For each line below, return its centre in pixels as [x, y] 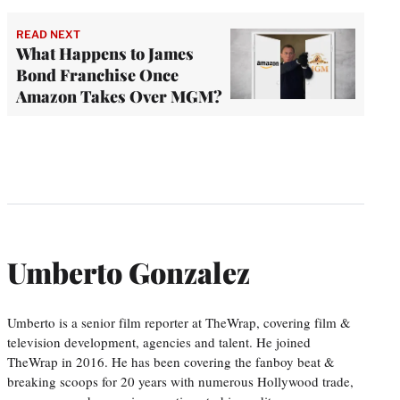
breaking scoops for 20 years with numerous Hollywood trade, [180, 381]
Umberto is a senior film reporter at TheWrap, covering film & [179, 322]
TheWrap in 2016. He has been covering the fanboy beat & [171, 361]
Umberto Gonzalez [129, 272]
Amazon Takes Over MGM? [119, 96]
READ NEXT [48, 34]
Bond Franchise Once [97, 75]
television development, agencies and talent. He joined [159, 342]
